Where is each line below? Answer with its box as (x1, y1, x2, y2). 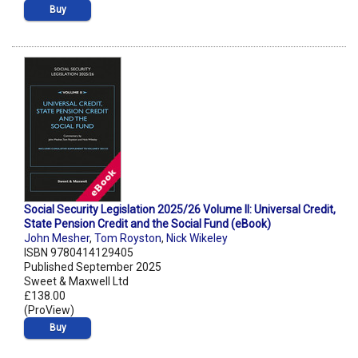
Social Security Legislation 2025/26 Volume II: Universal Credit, (24, 203, 336, 217)
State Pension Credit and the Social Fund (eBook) (24, 217, 271, 231)
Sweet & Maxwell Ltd (24, 275, 129, 288)
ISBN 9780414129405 (24, 246, 133, 260)
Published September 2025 (24, 261, 161, 274)
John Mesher (24, 232, 89, 245)
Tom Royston (94, 232, 161, 245)
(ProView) (24, 304, 74, 317)
